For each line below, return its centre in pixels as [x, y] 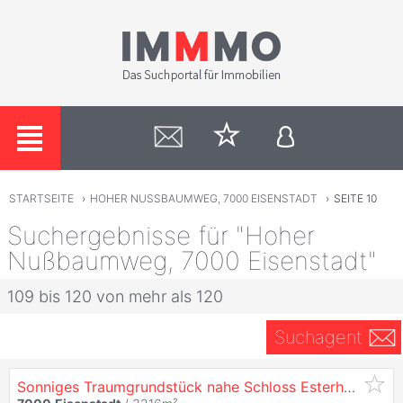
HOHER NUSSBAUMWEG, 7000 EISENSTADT [203, 199]
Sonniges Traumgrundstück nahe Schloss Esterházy [349, 386]
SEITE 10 [356, 199]
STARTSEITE [41, 199]
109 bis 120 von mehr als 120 [115, 296]
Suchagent [318, 337]
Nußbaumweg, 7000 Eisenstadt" [192, 260]
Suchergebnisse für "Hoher [161, 235]
